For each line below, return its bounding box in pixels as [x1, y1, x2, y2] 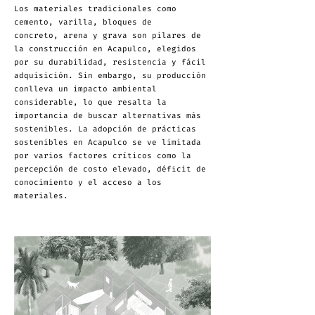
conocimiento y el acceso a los [14, 177, 162, 188]
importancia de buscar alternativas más [14, 110, 201, 121]
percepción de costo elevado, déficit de [14, 164, 206, 174]
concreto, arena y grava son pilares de [14, 30, 201, 41]
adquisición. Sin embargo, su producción [14, 70, 206, 81]
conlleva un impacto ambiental [14, 84, 157, 94]
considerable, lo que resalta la [14, 97, 167, 108]
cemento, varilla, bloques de [14, 17, 152, 27]
